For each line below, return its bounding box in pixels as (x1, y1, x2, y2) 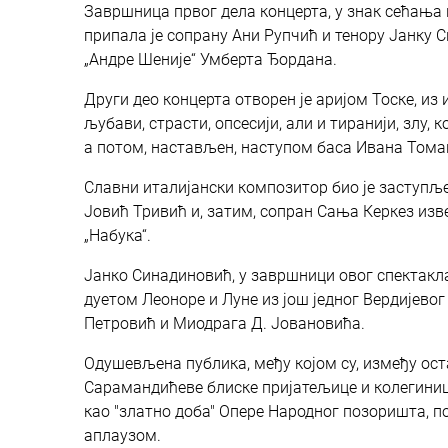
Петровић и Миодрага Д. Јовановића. (84, 313, 365, 333)
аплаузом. (84, 425, 177, 445)
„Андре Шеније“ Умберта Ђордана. (84, 49, 337, 69)
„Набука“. (84, 225, 151, 245)
